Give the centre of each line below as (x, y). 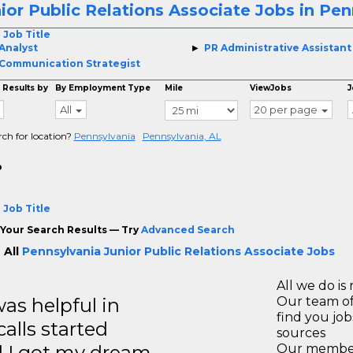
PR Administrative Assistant (277, 48)
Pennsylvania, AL (182, 136)
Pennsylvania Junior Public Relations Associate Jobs (178, 251)
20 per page (286, 110)
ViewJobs (271, 88)
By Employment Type (103, 88)
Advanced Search (188, 230)
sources (301, 333)
